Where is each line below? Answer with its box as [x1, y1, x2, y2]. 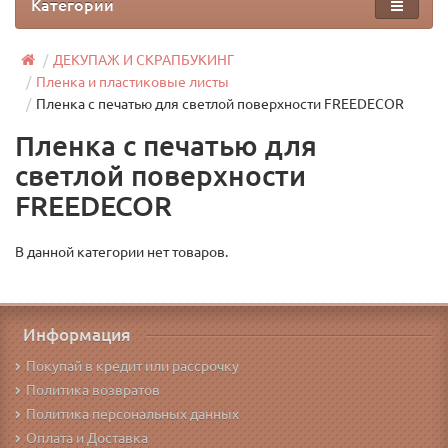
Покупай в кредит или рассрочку [26, 358, 239, 374]
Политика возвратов [26, 382, 160, 398]
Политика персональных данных [26, 406, 239, 422]
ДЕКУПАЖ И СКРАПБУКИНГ [53, 52, 234, 68]
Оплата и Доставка [26, 430, 148, 446]
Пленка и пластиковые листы [36, 74, 229, 90]
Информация [23, 325, 131, 344]
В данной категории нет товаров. [15, 244, 228, 260]
